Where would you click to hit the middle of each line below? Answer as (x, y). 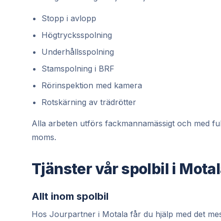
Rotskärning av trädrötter (89, 102)
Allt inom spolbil (70, 196)
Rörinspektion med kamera (92, 85)
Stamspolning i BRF (78, 69)
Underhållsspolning (78, 52)
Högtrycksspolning (77, 35)
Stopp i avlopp (69, 18)
